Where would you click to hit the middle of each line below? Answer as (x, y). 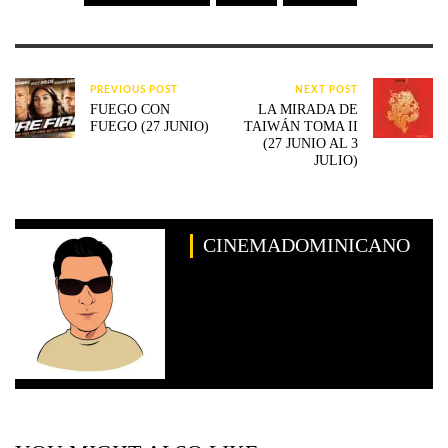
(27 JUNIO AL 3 (310, 144)
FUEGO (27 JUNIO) (149, 127)
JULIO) (335, 161)
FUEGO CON (130, 110)
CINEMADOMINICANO (306, 246)
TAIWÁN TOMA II (300, 127)
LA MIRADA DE (307, 110)
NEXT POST (326, 90)
